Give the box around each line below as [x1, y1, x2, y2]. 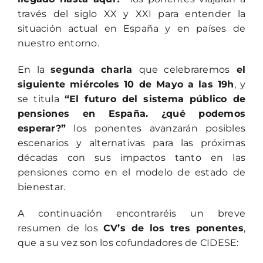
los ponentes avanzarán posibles [66, 123, 246, 134]
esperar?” [17, 123, 66, 134]
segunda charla [50, 64, 139, 75]
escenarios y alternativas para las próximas [17, 137, 246, 149]
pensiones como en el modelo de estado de [17, 167, 246, 178]
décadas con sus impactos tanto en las [17, 152, 246, 163]
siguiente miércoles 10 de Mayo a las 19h [17, 79, 234, 90]
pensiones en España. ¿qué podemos [17, 108, 246, 119]
